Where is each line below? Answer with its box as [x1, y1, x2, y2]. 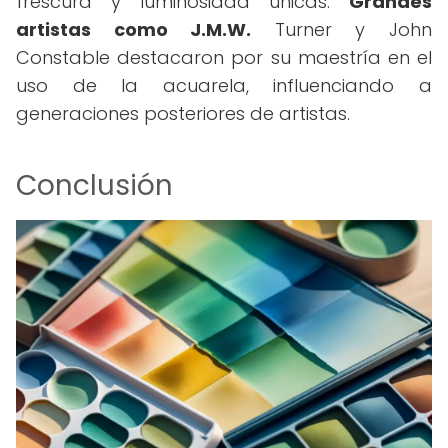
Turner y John [251, 17, 433, 42]
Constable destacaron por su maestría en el [16, 45, 432, 70]
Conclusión [16, 166, 173, 205]
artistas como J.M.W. [16, 17, 252, 42]
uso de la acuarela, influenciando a [16, 73, 432, 98]
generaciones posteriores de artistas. [16, 101, 350, 126]
